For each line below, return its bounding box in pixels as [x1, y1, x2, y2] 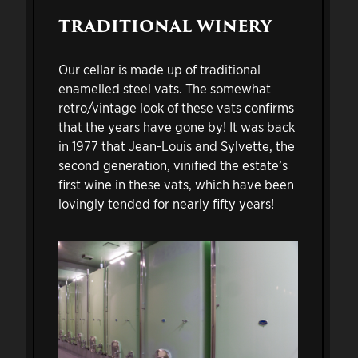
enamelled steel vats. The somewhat [58, 79, 271, 97]
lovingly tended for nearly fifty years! [58, 194, 274, 212]
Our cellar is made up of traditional [58, 60, 261, 78]
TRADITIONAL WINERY [58, 14, 272, 40]
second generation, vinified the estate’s [58, 156, 288, 173]
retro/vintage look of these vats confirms [58, 98, 294, 116]
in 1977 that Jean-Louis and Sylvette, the [58, 137, 295, 154]
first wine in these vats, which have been [58, 175, 294, 193]
